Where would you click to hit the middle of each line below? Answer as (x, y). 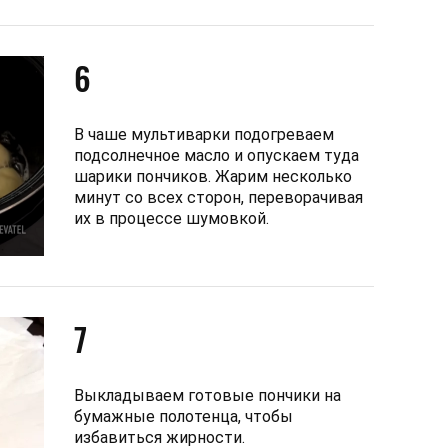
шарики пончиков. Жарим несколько (213, 176)
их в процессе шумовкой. (171, 218)
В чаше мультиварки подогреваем (204, 134)
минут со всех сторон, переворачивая (218, 197)
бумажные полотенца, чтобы (183, 416)
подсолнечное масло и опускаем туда (216, 155)
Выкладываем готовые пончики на (207, 395)
